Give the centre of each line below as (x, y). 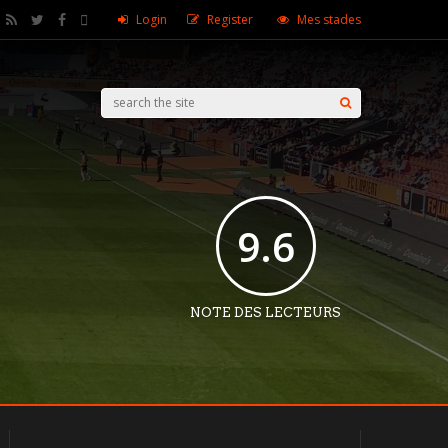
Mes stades (329, 19)
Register (230, 19)
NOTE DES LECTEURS (265, 312)
